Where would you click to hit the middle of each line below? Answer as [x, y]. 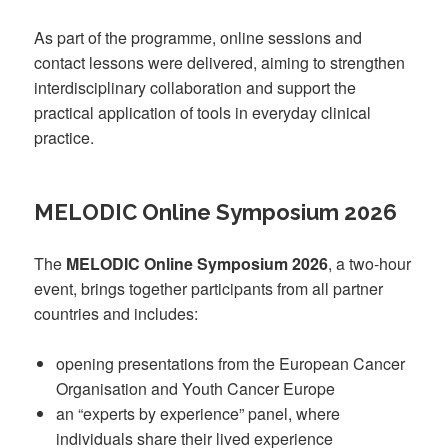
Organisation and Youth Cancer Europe [195, 389]
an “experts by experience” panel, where [197, 414]
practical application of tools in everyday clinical [203, 112]
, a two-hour [370, 263]
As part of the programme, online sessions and [198, 37]
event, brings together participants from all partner [209, 288]
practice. [64, 137]
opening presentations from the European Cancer [230, 364]
